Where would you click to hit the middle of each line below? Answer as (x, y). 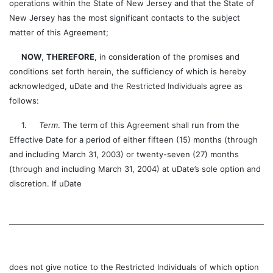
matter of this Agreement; (59, 32)
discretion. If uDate (45, 183)
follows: (24, 101)
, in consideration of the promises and (167, 57)
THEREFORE (70, 57)
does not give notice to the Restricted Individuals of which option (134, 267)
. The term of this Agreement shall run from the (149, 125)
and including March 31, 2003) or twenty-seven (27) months (124, 154)
